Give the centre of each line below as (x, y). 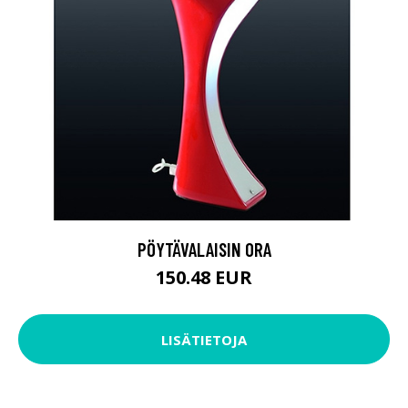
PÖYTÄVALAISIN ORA (204, 250)
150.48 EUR (204, 278)
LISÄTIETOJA (204, 339)
